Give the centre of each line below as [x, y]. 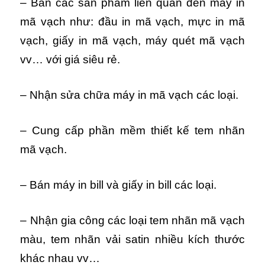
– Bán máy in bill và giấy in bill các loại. [119, 185]
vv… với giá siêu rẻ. [72, 59]
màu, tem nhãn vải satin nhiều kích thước [132, 239]
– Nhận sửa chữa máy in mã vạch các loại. [130, 95]
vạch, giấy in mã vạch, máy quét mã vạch [132, 40]
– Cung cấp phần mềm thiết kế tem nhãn [132, 130]
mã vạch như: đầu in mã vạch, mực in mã [132, 21]
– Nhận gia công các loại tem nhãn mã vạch [132, 220]
